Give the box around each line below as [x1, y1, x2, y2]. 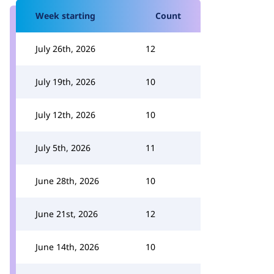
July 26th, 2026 [35, 43, 95, 54]
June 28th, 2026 [35, 175, 99, 187]
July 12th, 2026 [35, 109, 95, 120]
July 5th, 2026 [35, 142, 91, 154]
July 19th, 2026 [35, 76, 95, 87]
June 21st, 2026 [35, 208, 98, 220]
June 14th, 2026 [35, 241, 99, 253]
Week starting [35, 10, 95, 21]
